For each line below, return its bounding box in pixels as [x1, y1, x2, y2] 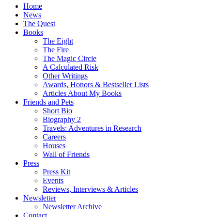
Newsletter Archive [43, 202, 102, 211]
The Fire [43, 46, 69, 54]
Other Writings [43, 72, 88, 80]
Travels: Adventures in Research [43, 124, 141, 133]
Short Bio [43, 107, 72, 115]
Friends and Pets [23, 98, 74, 107]
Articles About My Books [43, 89, 122, 98]
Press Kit [43, 168, 70, 176]
